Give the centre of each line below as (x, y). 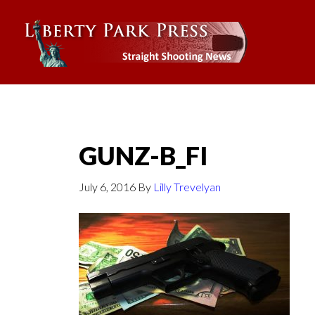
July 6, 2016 (107, 187)
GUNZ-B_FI (143, 155)
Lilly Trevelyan (187, 187)
